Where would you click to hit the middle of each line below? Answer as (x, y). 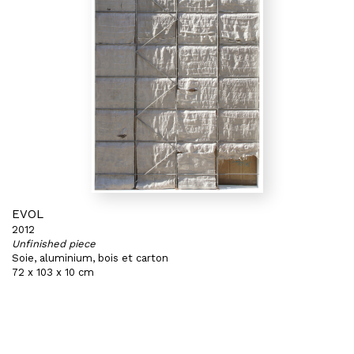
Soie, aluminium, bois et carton (90, 258)
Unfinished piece (54, 244)
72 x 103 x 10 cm (53, 272)
